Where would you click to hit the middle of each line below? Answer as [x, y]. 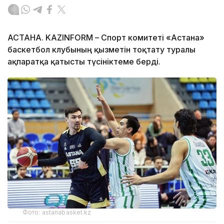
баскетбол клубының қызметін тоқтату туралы [101, 50]
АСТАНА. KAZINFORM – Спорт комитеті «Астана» [106, 38]
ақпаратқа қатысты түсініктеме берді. [85, 62]
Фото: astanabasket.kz [57, 212]
